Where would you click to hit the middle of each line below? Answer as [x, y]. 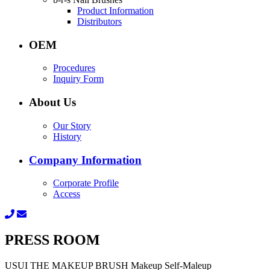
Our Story [72, 125]
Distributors [99, 21]
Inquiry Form [78, 79]
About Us [52, 102]
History [67, 136]
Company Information [85, 160]
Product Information [115, 10]
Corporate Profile [86, 183]
